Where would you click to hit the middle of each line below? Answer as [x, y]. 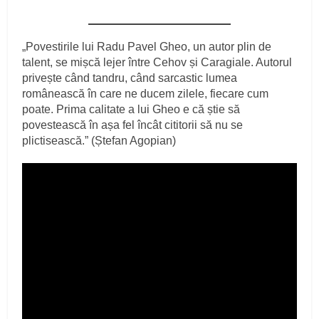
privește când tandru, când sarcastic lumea [130, 78]
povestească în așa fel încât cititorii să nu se [133, 125]
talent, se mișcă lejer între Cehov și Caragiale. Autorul [157, 63]
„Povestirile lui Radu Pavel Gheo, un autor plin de [147, 47]
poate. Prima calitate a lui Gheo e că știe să [131, 110]
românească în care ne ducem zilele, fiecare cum [146, 94]
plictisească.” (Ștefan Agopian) [99, 141]
